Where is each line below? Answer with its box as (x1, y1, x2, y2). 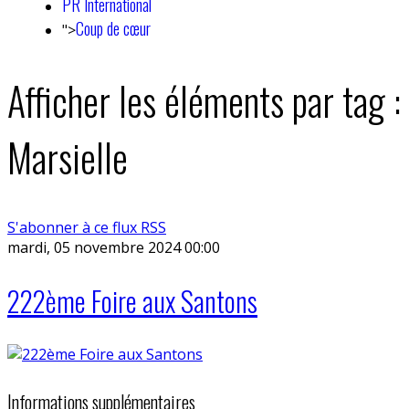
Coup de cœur (76, 16, 151, 40)
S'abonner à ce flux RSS (7, 216, 166, 237)
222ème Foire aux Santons (7, 279, 257, 321)
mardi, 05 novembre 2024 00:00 (7, 236, 220, 257)
